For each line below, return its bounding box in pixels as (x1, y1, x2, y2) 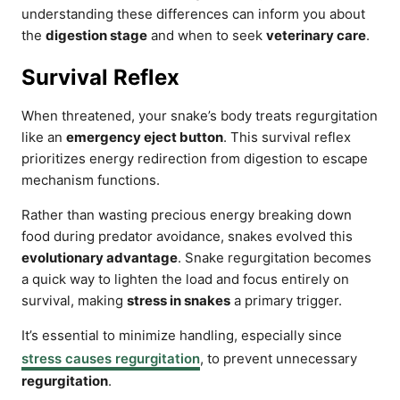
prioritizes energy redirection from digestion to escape (21, 150, 368, 167)
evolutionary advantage (21, 249, 178, 266)
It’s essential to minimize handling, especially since (21, 327, 342, 344)
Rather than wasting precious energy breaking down (21, 206, 352, 223)
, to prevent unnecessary (200, 350, 357, 367)
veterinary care (266, 27, 366, 44)
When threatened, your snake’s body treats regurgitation (21, 107, 378, 124)
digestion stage (46, 27, 147, 44)
